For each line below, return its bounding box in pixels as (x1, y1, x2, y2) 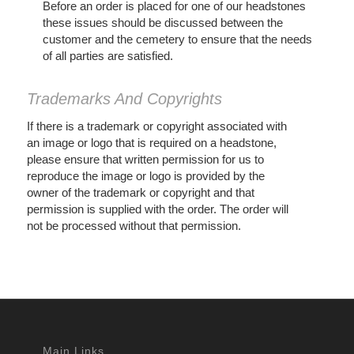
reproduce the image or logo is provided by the (26, 168, 265, 183)
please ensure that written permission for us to (26, 152, 264, 166)
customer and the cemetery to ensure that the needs (42, 32, 312, 47)
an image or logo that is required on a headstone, (26, 135, 277, 149)
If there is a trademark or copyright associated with (26, 119, 287, 133)
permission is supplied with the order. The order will (26, 201, 288, 216)
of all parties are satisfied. (42, 49, 173, 63)
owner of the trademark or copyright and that (26, 185, 254, 199)
